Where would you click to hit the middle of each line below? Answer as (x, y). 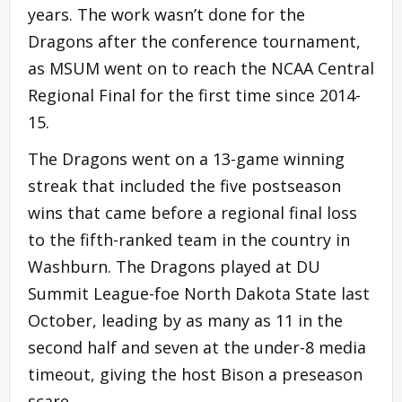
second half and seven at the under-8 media (197, 347)
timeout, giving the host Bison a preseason (195, 374)
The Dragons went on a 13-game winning (186, 158)
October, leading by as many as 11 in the (185, 320)
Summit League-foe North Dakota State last (199, 293)
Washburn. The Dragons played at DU (174, 266)
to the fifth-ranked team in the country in (189, 239)
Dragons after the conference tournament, (194, 41)
